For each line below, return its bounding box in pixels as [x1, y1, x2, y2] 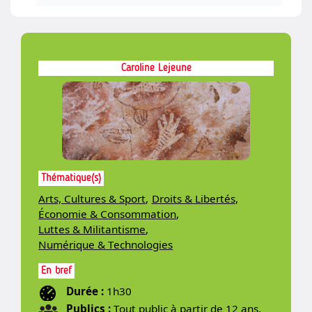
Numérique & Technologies [38, 237, 173, 252]
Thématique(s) [41, 172, 102, 184]
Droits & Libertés [151, 192, 235, 206]
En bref [41, 265, 72, 276]
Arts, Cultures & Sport [38, 192, 146, 206]
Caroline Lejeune [120, 63, 192, 75]
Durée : [66, 284, 107, 299]
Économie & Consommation [38, 207, 177, 221]
